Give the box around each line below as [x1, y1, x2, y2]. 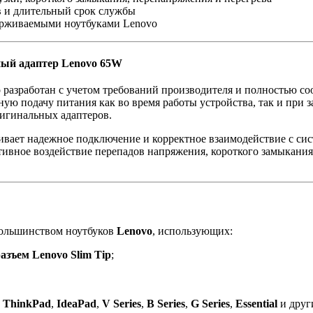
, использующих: [152, 224, 233, 237]
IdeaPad [57, 297, 96, 310]
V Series [102, 297, 141, 310]
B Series [147, 297, 185, 310]
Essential [235, 297, 277, 310]
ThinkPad [3, 297, 51, 310]
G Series [191, 297, 230, 310]
